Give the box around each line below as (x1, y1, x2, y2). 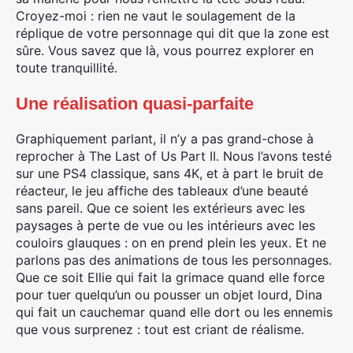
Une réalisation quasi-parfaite (16, 93, 254, 113)
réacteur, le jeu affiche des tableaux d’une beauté (16, 182, 308, 199)
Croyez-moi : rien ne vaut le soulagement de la (16, 7, 295, 24)
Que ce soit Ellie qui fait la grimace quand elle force (16, 269, 325, 285)
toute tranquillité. (16, 59, 117, 76)
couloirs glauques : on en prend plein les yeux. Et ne (16, 234, 326, 251)
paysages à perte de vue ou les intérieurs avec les (16, 217, 315, 233)
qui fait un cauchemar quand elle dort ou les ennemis (16, 303, 333, 320)
